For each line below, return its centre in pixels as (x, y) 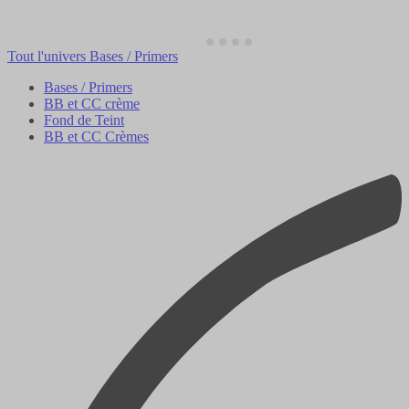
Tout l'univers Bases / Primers (93, 56)
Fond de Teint (84, 120)
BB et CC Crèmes (96, 136)
